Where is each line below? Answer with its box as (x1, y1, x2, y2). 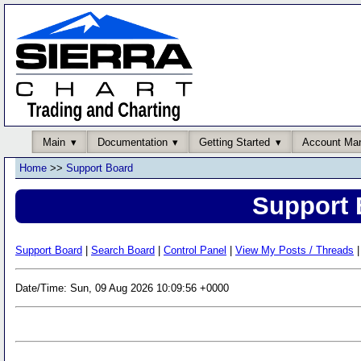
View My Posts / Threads (235, 243, 354, 256)
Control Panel (164, 243, 226, 256)
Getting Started (199, 135, 270, 148)
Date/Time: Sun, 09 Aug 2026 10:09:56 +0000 (15, 281, 229, 294)
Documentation (97, 135, 168, 148)
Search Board (91, 243, 155, 256)
